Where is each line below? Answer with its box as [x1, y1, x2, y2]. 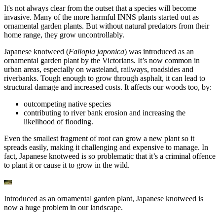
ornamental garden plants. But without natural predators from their [4, 22, 209, 31]
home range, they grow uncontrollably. [4, 31, 124, 39]
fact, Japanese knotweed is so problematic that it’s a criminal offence [4, 152, 216, 161]
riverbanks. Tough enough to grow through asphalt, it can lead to [4, 74, 205, 83]
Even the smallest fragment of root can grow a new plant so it [4, 134, 194, 143]
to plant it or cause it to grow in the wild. [4, 161, 130, 170]
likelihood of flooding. [24, 117, 93, 126]
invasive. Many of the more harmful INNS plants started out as [4, 13, 199, 22]
